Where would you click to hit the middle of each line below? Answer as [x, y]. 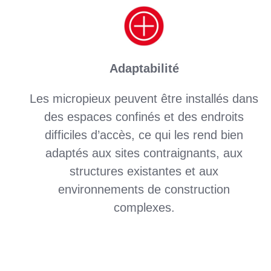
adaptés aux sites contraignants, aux [144, 153]
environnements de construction [144, 189]
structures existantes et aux [144, 171]
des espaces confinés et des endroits [144, 116]
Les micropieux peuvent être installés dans [144, 98]
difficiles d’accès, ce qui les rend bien [144, 135]
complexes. [144, 207]
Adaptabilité [144, 68]
